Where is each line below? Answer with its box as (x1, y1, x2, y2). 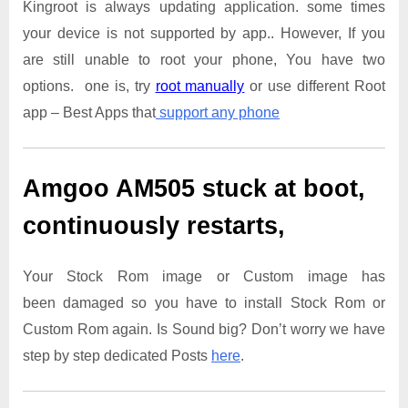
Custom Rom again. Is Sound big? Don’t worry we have (23, 321, 385, 337)
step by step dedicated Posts (23, 347, 211, 363)
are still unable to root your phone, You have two (23, 52, 385, 68)
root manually (155, 78, 245, 95)
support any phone (156, 105, 280, 121)
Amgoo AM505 (23, 175, 195, 203)
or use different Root (244, 78, 386, 95)
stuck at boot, (195, 175, 365, 203)
